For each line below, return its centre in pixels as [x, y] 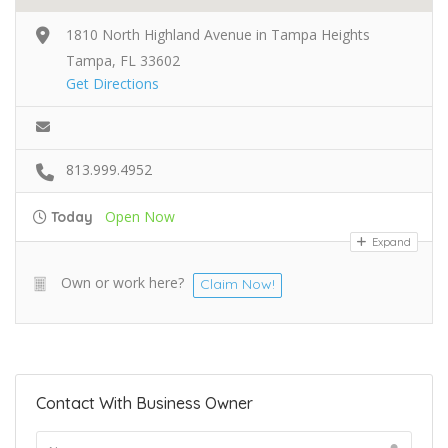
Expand [390, 241]
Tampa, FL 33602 [123, 60]
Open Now [140, 216]
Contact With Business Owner [144, 402]
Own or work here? [122, 282]
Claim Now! [237, 283]
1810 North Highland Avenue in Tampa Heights [218, 34]
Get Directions [112, 83]
